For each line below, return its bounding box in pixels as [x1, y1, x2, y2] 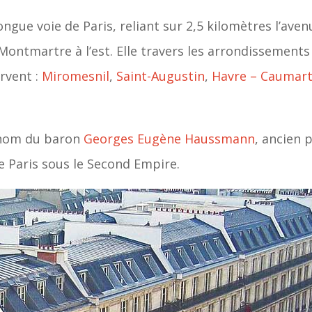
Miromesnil [42, 68, 110, 85]
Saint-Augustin [116, 68, 205, 85]
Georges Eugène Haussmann [84, 130, 256, 148]
